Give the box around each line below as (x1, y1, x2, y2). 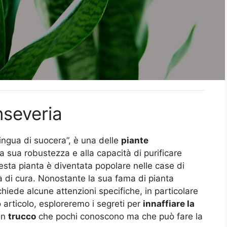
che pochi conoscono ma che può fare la (36, 211, 203, 221)
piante (121, 135, 148, 145)
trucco (8, 211, 36, 221)
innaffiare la (143, 198, 195, 209)
